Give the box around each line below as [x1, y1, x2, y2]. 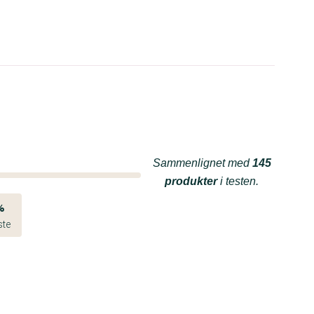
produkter [165, 175, 217, 187]
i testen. [217, 175, 259, 187]
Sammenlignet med [152, 157, 252, 169]
